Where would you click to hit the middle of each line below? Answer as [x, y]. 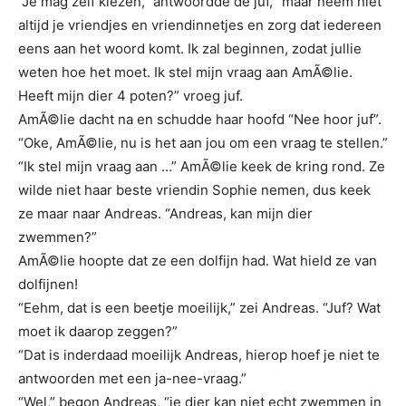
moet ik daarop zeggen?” [98, 331]
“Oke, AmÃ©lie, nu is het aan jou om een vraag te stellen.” [203, 142]
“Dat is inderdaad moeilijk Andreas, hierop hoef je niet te [199, 354]
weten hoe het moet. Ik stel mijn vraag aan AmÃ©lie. [185, 72]
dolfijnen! [48, 284]
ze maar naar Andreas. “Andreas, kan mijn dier [165, 213]
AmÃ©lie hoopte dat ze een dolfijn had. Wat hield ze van [198, 260]
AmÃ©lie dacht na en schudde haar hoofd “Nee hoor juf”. [200, 119]
